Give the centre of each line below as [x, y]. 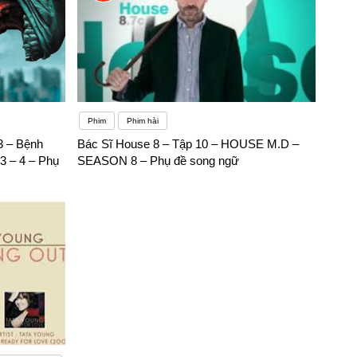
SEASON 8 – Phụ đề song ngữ [159, 161]
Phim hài [143, 121]
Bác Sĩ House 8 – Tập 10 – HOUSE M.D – [188, 144]
